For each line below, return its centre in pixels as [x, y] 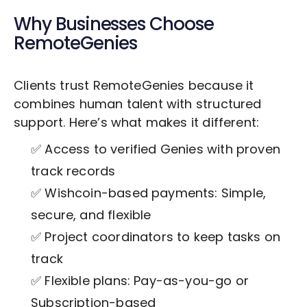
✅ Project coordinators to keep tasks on [156, 237]
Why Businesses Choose [114, 24]
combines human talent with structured [138, 104]
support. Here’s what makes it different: [137, 123]
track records [73, 171]
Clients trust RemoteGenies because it [134, 86]
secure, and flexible [91, 215]
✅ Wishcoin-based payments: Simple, [149, 193]
